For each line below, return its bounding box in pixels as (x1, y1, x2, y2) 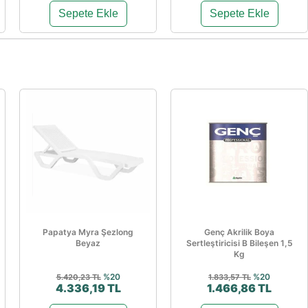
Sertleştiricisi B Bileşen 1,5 (186, 238, 293, 248)
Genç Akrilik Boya (204, 227, 274, 237)
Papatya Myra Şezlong (43, 227, 133, 237)
